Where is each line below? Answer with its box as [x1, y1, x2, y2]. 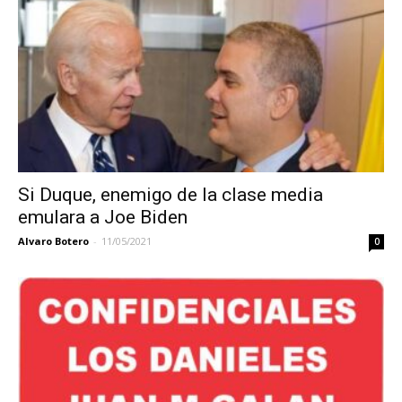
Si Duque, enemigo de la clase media [18, 183, 323, 205]
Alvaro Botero [18, 233, 89, 248]
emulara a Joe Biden [18, 205, 188, 228]
